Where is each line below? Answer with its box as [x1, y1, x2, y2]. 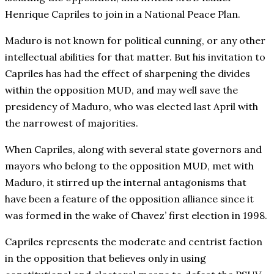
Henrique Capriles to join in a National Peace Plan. [5, 7, 240, 20]
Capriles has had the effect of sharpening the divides [5, 67, 250, 80]
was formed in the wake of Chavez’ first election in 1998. [5, 209, 267, 221]
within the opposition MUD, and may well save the [5, 83, 238, 96]
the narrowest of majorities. [5, 116, 138, 129]
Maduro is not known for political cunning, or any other [5, 34, 265, 46]
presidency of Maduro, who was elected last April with [5, 100, 258, 113]
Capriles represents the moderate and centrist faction [5, 235, 262, 248]
